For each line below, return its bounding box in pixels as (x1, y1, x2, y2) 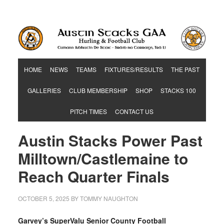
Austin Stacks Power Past (17, 129, 202, 151)
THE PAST (171, 65, 200, 74)
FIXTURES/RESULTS (104, 65, 163, 74)
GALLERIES (27, 86, 61, 95)
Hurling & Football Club (75, 59, 148, 69)
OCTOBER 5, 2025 (17, 194, 69, 203)
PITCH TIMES (70, 107, 107, 116)
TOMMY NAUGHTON (79, 194, 138, 203)
